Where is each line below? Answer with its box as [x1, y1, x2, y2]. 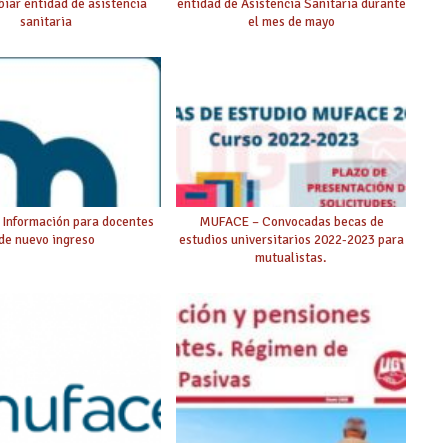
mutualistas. [255, 249, 328, 267]
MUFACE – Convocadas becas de [198, 213, 384, 231]
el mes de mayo [247, 13, 335, 31]
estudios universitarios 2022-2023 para [178, 231, 404, 249]
